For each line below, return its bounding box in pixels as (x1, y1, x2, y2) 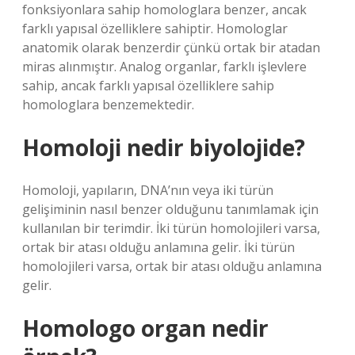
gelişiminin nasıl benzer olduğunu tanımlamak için (22, 200, 319, 218)
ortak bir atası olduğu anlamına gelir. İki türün (22, 239, 295, 256)
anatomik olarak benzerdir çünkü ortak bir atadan (22, 39, 320, 56)
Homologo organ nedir (22, 313, 269, 343)
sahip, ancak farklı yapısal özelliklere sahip (22, 77, 274, 94)
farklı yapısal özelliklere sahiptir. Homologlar (22, 20, 288, 37)
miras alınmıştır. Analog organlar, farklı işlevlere (22, 58, 307, 75)
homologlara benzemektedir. (22, 96, 194, 113)
